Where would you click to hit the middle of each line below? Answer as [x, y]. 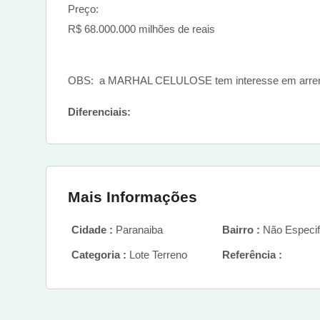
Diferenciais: [99, 111]
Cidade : [92, 229]
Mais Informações [132, 196]
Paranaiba [138, 229]
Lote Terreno [157, 254]
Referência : [252, 254]
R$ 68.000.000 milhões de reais [143, 29]
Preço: [85, 9]
